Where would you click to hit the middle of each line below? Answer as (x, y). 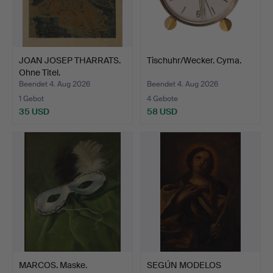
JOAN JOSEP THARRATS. (70, 60)
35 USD (34, 111)
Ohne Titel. (40, 72)
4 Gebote (162, 98)
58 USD (162, 111)
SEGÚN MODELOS (184, 265)
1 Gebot (31, 98)
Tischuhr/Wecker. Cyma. (194, 60)
